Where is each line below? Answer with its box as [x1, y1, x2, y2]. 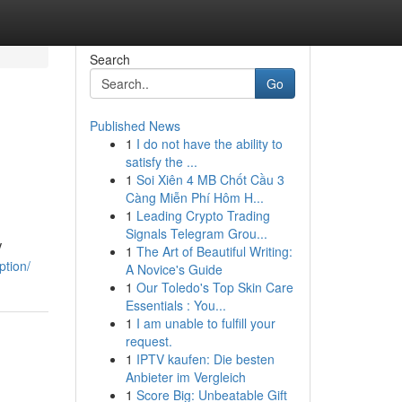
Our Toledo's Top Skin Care [135, 278, 293, 296]
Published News [89, 117, 180, 135]
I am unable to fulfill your [135, 314, 275, 332]
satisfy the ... [125, 153, 197, 170]
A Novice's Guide [125, 260, 223, 278]
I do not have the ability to [135, 135, 283, 153]
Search [89, 50, 130, 68]
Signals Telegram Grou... [125, 224, 267, 242]
